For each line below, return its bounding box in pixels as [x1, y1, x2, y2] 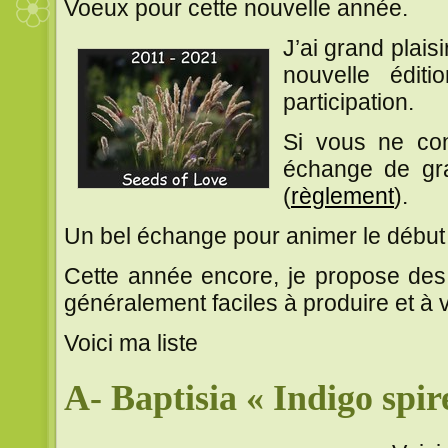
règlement [291, 182, 394, 209]
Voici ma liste [64, 329, 198, 356]
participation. [283, 88, 414, 115]
